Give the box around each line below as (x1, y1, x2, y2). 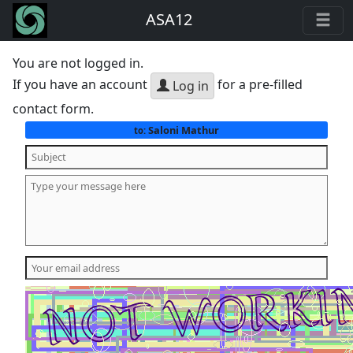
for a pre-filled (214, 76, 303, 94)
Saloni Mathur (145, 122, 219, 137)
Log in (169, 77, 209, 95)
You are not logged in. (13, 54, 144, 72)
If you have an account (13, 76, 151, 94)
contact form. (13, 100, 95, 117)
